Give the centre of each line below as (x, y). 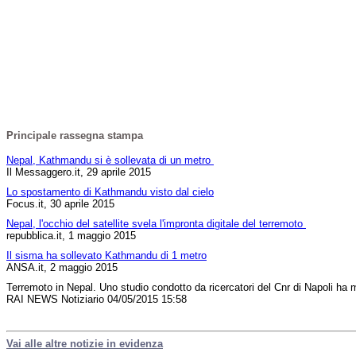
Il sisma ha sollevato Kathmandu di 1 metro (106, 256)
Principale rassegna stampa (75, 136)
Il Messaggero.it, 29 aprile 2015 (79, 172)
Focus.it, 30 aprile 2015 (60, 204)
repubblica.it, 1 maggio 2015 (71, 236)
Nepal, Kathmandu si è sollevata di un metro (110, 161)
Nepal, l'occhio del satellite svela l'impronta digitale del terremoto (156, 224)
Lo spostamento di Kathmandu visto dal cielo (110, 192)
